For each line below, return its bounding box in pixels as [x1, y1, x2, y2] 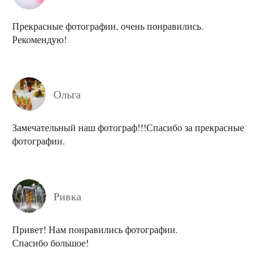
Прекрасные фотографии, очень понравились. [12, 19, 203, 33]
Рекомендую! [12, 33, 67, 46]
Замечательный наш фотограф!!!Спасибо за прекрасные [12, 121, 244, 134]
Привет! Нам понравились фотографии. [12, 222, 178, 236]
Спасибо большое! [12, 236, 89, 249]
